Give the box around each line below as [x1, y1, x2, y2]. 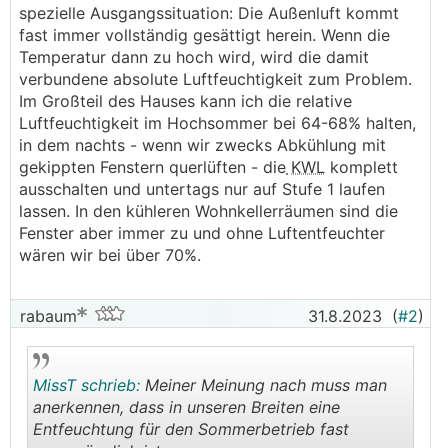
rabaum [15, 306, 77, 326]
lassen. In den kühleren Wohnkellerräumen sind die [19, 201, 398, 221]
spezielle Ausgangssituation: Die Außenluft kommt [19, 3, 399, 23]
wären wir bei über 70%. [19, 245, 201, 265]
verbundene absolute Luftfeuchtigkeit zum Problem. [19, 69, 412, 89]
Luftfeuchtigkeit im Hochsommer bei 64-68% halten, [19, 113, 416, 133]
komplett [325, 157, 398, 177]
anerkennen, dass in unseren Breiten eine [33, 397, 340, 417]
